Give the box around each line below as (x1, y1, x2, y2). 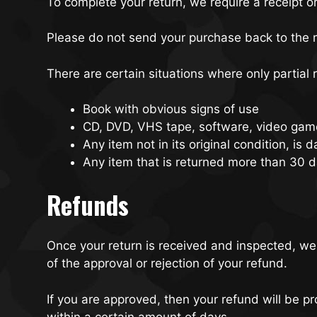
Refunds (47, 185, 129, 223)
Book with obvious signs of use (83, 102, 259, 117)
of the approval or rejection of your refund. (47, 256, 287, 271)
